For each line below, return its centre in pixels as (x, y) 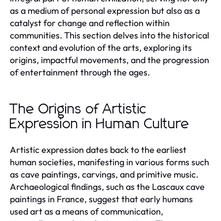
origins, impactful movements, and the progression (110, 60)
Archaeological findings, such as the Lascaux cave (107, 186)
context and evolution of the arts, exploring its (101, 47)
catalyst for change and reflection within (90, 23)
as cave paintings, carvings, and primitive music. (104, 174)
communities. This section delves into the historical (110, 35)
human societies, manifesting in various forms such (110, 162)
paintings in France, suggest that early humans (101, 199)
